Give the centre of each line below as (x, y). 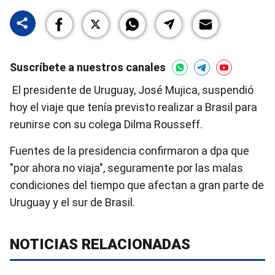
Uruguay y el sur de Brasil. (72, 202)
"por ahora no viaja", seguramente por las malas (126, 168)
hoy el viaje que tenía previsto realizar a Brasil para (134, 107)
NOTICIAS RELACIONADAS (100, 244)
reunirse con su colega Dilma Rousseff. (106, 124)
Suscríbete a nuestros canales (88, 67)
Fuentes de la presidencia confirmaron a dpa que (130, 151)
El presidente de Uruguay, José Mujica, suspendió (132, 90)
